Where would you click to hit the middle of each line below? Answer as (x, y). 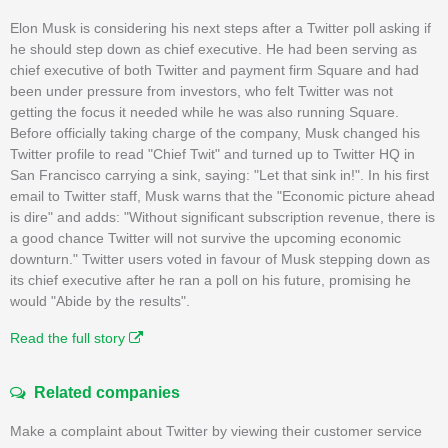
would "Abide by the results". (100, 300)
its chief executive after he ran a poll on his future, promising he (210, 279)
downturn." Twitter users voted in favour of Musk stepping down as (220, 258)
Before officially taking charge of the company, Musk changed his (215, 132)
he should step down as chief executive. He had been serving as (213, 48)
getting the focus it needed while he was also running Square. (204, 111)
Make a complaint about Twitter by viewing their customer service (216, 430)
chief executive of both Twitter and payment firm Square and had (214, 69)
